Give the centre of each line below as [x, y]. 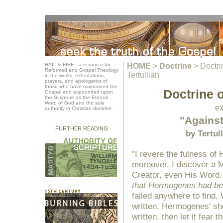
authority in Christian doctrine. [79, 108]
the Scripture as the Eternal [76, 97]
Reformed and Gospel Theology [82, 70]
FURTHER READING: [82, 128]
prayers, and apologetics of [76, 81]
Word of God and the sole [75, 103]
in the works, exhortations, [75, 75]
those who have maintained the [81, 86]
